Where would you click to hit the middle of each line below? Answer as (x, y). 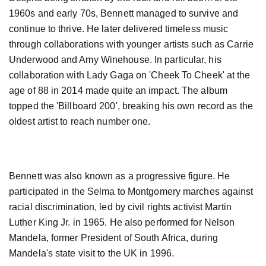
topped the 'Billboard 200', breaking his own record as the (131, 106)
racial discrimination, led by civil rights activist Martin (120, 207)
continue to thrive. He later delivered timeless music (119, 29)
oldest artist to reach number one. (80, 122)
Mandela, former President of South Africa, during (113, 238)
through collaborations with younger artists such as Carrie (131, 45)
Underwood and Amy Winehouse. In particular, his (115, 60)
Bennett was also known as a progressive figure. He (120, 176)
